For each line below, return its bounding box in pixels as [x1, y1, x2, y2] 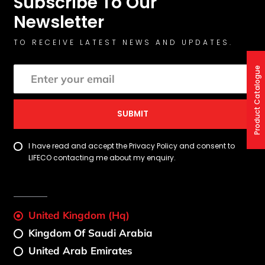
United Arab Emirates [28, 244, 133, 257]
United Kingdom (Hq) [28, 208, 130, 221]
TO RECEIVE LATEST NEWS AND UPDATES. [14, 37, 234, 48]
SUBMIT [117, 108, 148, 119]
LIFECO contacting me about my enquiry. [28, 152, 176, 163]
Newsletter [14, 11, 105, 34]
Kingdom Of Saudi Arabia [28, 226, 153, 239]
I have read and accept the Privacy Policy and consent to [28, 140, 235, 151]
